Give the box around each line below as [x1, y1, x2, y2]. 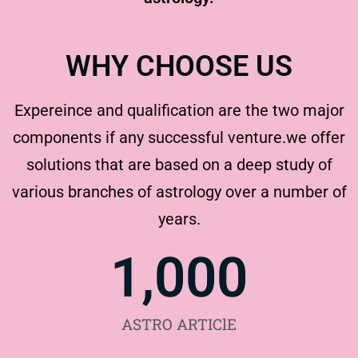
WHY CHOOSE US [66, 49, 292, 83]
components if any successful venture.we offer [13, 127, 345, 147]
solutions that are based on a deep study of [26, 154, 332, 174]
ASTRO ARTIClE [121, 313, 237, 334]
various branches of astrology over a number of [11, 181, 347, 201]
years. [157, 209, 201, 229]
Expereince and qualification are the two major [14, 100, 344, 120]
